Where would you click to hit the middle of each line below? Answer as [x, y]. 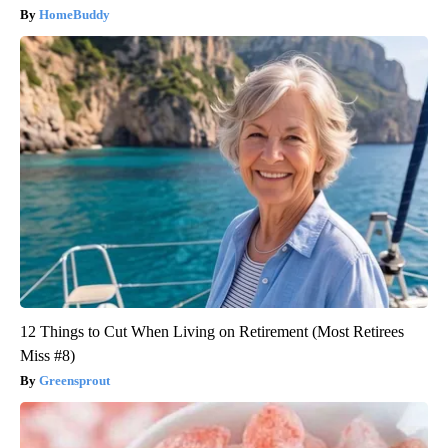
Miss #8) [47, 355]
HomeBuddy [74, 14]
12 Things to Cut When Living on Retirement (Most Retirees [212, 331]
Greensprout [74, 380]
